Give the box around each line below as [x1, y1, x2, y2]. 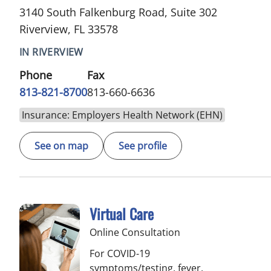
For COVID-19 [90, 246, 150, 260]
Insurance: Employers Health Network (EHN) [22, 108, 223, 122]
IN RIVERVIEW [19, 45, 83, 59]
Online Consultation [90, 225, 180, 239]
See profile [119, 139, 167, 152]
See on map [34, 139, 88, 152]
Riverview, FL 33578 [19, 21, 118, 36]
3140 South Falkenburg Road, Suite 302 [19, 4, 217, 19]
